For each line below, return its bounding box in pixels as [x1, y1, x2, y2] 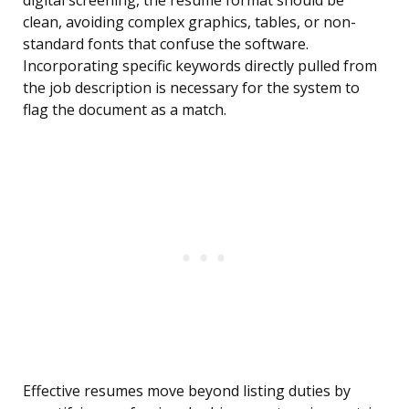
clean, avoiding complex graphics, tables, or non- [23, 12, 356, 33]
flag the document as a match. [23, 100, 226, 121]
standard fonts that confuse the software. [23, 34, 309, 55]
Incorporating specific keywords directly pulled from [23, 56, 377, 77]
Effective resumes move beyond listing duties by [23, 381, 351, 402]
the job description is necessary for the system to [23, 78, 360, 99]
